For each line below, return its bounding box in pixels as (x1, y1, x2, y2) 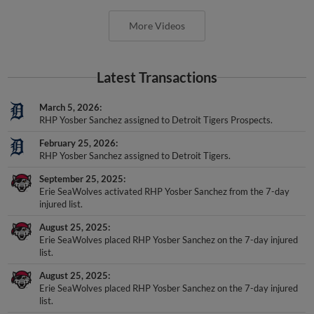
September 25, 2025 (39, 172, 124, 184)
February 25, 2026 (39, 137, 116, 149)
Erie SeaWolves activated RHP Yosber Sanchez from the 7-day (39, 185, 290, 197)
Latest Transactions (97, 69, 217, 86)
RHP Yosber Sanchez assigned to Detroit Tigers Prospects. (39, 114, 273, 125)
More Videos (129, 19, 185, 32)
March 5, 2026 (39, 101, 100, 113)
